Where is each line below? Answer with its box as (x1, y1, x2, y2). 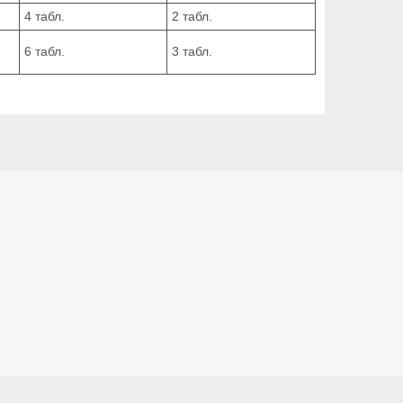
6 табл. (24, 43, 65, 58)
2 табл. (172, 8, 212, 23)
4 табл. (24, 8, 65, 23)
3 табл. (172, 43, 212, 58)
